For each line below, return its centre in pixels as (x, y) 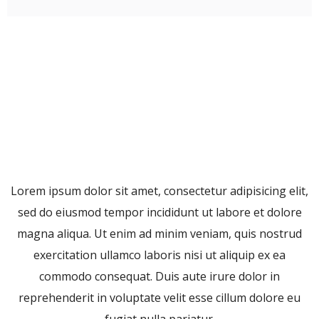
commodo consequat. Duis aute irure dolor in (159, 277)
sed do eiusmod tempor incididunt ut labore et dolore (159, 213)
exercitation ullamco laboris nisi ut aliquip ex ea (159, 255)
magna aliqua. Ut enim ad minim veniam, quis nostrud (159, 234)
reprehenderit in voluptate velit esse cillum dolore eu (159, 298)
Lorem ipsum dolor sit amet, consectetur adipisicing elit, (159, 191)
